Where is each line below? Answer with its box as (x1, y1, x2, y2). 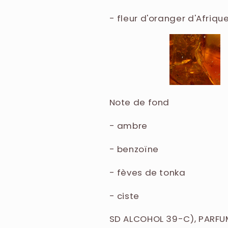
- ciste (109, 189, 139, 202)
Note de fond (109, 96, 170, 109)
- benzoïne (109, 142, 159, 155)
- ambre (109, 120, 148, 132)
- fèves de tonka (109, 166, 186, 179)
